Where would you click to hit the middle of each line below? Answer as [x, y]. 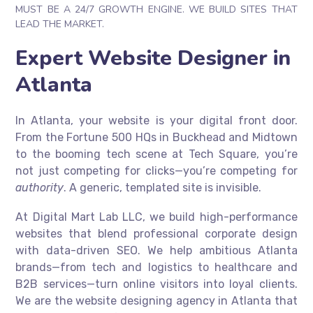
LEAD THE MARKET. [60, 24]
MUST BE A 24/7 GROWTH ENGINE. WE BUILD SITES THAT [156, 10]
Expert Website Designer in [153, 59]
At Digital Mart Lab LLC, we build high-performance [156, 217]
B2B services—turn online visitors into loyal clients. [156, 284]
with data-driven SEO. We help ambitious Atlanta [156, 251]
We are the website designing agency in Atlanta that [156, 301]
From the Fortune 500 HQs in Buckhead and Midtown [156, 138]
